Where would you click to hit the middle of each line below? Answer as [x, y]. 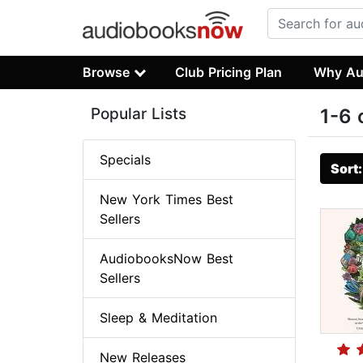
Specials [125, 160]
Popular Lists [139, 114]
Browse [106, 72]
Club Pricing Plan [229, 72]
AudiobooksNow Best [167, 259]
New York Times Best [167, 200]
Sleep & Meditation [158, 318]
